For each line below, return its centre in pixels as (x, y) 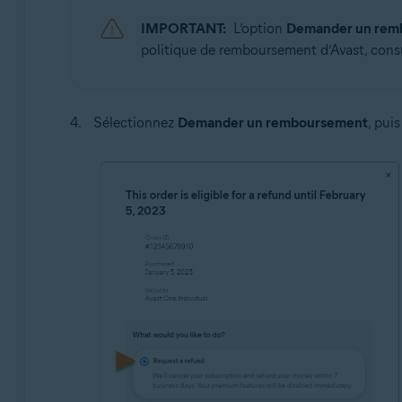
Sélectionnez (135, 122)
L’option (259, 28)
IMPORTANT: (183, 28)
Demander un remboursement (272, 122)
